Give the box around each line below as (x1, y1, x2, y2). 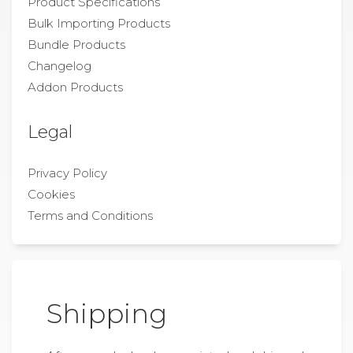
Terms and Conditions (28, 208, 153, 223)
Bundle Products (28, 37, 125, 52)
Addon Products (28, 80, 123, 95)
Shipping (46, 297, 167, 329)
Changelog (28, 58, 91, 73)
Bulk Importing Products (28, 16, 170, 31)
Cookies (28, 187, 75, 202)
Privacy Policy (28, 165, 107, 180)
